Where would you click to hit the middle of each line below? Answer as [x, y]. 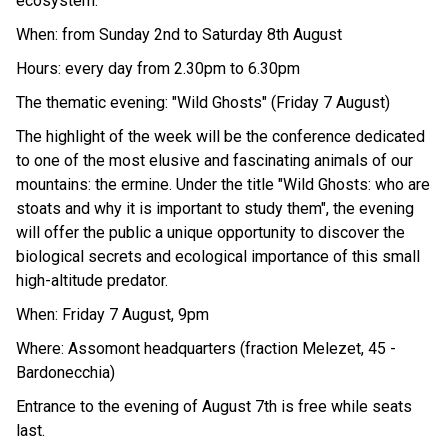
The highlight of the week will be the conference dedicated [220, 136]
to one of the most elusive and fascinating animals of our [214, 160]
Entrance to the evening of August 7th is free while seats [214, 406]
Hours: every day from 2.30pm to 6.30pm [158, 68]
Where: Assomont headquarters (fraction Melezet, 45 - [206, 348]
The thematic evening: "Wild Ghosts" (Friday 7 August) [203, 102]
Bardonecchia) [65, 372]
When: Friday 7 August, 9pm [112, 314]
